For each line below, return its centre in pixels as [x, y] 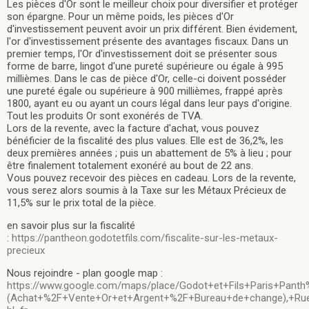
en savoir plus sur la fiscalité [71, 225]
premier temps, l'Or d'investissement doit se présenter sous [142, 53]
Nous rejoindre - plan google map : [85, 273]
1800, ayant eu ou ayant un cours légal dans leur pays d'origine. [149, 103]
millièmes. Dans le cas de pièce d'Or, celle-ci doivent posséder [147, 78]
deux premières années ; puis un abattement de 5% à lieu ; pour [149, 153]
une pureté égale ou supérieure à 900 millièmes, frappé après [145, 91]
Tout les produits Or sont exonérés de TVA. [105, 116]
